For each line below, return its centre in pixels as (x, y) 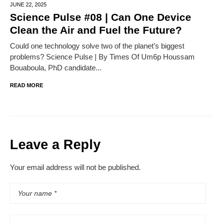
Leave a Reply (55, 145)
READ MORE (27, 85)
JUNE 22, (22, 5)
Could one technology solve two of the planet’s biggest (97, 46)
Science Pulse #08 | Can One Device (101, 17)
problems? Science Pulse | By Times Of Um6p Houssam (102, 57)
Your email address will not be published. (75, 167)
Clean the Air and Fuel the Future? (96, 30)
